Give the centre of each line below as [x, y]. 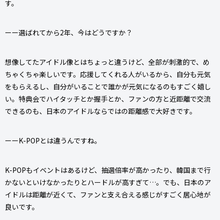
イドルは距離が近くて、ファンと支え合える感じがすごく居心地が [108, 194]
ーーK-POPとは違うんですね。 [53, 140]
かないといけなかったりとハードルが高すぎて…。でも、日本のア [108, 182]
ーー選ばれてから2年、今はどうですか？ [69, 32]
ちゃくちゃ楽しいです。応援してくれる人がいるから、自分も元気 [108, 74]
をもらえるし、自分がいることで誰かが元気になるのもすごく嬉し [108, 86]
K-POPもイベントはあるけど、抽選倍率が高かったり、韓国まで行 [108, 170]
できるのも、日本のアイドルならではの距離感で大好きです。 [101, 111]
